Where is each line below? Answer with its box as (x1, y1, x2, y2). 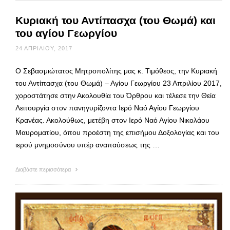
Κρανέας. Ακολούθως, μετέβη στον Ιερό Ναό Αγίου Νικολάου (15, 116, 209, 124)
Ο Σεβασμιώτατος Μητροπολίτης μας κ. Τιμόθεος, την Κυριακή (15, 66, 217, 75)
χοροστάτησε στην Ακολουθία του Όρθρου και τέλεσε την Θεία (15, 91, 216, 100)
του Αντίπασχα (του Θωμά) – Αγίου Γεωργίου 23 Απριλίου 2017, (15, 79, 222, 87)
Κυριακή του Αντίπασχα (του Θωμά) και (15, 14, 216, 26)
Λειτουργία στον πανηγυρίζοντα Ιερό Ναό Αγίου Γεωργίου (15, 103, 199, 112)
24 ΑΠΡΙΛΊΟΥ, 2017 (15, 45, 72, 51)
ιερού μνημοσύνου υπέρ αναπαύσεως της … (15, 140, 160, 149)
